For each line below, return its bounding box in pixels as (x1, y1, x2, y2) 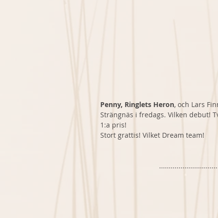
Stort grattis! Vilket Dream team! (100, 130, 204, 140)
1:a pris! (100, 120, 128, 130)
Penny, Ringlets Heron (100, 100, 174, 109)
